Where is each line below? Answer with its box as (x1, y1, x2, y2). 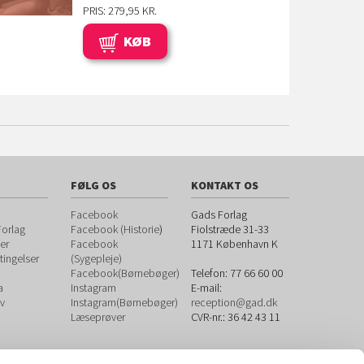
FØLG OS (70, 178, 116, 193)
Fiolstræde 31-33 (191, 222, 270, 236)
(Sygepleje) (70, 251, 122, 266)
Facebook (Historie (70, 222, 159, 236)
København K (216, 236, 279, 251)
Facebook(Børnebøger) (70, 266, 180, 280)
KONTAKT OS (191, 178, 259, 193)
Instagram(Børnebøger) (70, 295, 178, 310)
